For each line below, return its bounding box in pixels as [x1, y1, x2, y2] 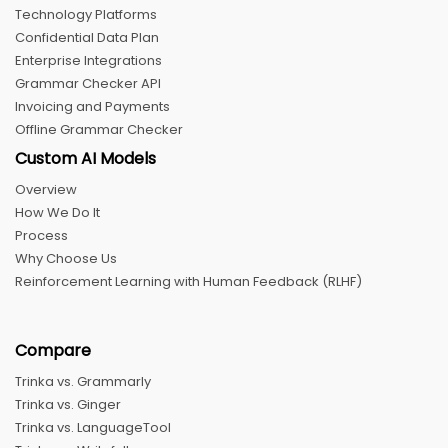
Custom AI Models [15, 146, 156, 170]
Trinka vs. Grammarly [15, 371, 151, 391]
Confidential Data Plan [15, 27, 159, 47]
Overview [15, 179, 77, 199]
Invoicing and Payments [15, 96, 170, 116]
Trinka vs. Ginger [15, 394, 121, 414]
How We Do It [15, 202, 100, 222]
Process [15, 225, 68, 245]
